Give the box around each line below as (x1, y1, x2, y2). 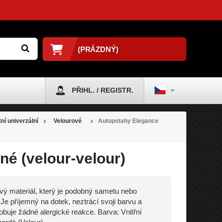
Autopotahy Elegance (98, 117, 159, 124)
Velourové (53, 117, 82, 124)
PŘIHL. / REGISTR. (72, 86, 133, 94)
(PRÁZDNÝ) (77, 45, 118, 54)
